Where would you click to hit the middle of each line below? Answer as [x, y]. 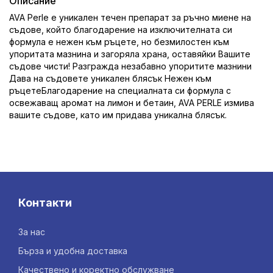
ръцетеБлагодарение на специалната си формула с [120, 91]
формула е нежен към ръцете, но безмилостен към [119, 42]
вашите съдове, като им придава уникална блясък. [118, 115]
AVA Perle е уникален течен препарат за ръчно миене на [130, 18]
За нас [32, 232]
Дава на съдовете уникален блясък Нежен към [110, 79]
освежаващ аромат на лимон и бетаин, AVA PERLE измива [132, 103]
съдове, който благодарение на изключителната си [121, 30]
